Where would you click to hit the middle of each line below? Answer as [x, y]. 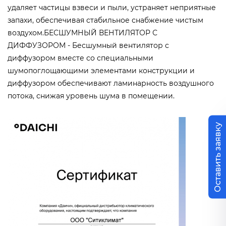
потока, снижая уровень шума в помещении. [91, 96]
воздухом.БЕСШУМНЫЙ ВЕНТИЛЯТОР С [82, 33]
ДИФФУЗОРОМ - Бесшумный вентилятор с [88, 45]
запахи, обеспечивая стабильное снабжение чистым [105, 20]
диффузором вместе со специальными [80, 58]
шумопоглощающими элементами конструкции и [101, 70]
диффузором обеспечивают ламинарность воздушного [111, 83]
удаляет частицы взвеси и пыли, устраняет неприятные [112, 7]
